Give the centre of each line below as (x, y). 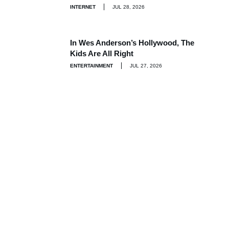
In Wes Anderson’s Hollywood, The (132, 42)
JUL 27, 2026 (146, 65)
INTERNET (83, 7)
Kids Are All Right (102, 53)
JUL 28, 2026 (129, 7)
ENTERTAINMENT (91, 65)
